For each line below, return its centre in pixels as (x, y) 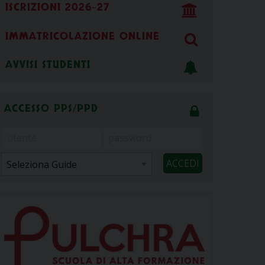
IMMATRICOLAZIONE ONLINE (82, 36)
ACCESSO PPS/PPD (51, 109)
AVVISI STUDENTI (48, 65)
